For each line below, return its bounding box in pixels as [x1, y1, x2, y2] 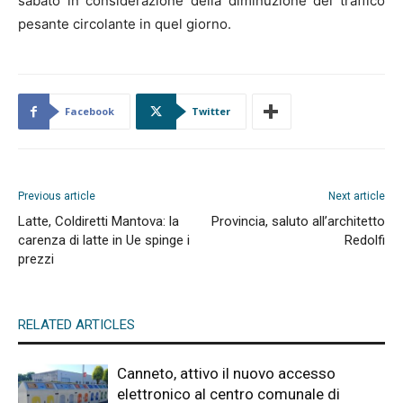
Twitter [192, 104, 230, 118]
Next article [328, 190, 385, 202]
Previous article [18, 190, 95, 202]
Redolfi [345, 232, 385, 248]
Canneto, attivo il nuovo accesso [117, 364, 336, 382]
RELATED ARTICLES [18, 317, 135, 333]
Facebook [65, 104, 114, 118]
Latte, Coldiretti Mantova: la [18, 213, 179, 229]
